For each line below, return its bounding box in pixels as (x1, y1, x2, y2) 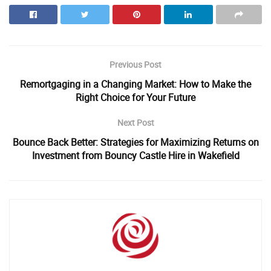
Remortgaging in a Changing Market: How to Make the (20, 77, 251, 91)
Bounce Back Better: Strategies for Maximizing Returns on (12, 135, 259, 149)
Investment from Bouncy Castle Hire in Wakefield (31, 149, 240, 163)
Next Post (117, 117, 154, 129)
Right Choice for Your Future (76, 91, 195, 105)
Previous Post (109, 59, 162, 71)
